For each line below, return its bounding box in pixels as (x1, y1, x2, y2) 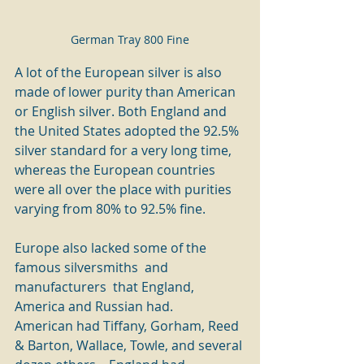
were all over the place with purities (15, 180, 235, 198)
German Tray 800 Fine (71, 32, 189, 47)
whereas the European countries (15, 161, 219, 179)
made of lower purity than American (15, 83, 239, 101)
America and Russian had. (15, 297, 186, 315)
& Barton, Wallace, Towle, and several (15, 336, 245, 354)
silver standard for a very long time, (15, 141, 235, 159)
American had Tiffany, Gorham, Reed (15, 317, 242, 335)
